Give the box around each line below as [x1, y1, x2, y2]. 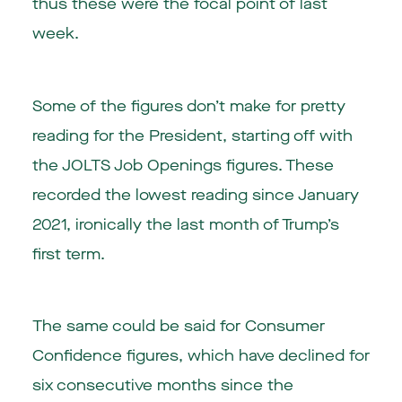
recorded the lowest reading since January [31, 184, 359, 205]
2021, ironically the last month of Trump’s [31, 214, 339, 235]
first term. [31, 243, 105, 265]
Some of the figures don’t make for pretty [31, 95, 345, 117]
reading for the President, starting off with [31, 125, 353, 146]
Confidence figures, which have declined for [31, 345, 370, 367]
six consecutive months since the [31, 375, 293, 397]
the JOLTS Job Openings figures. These [31, 154, 334, 176]
